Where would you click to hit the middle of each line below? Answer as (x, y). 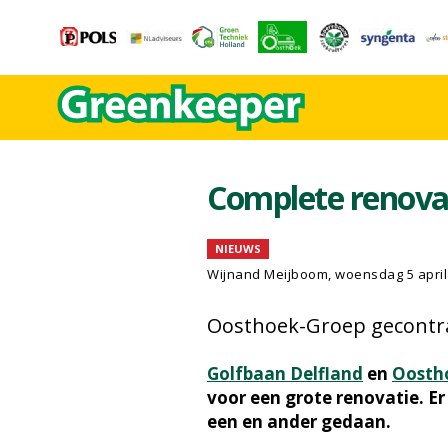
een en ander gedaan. (299, 421)
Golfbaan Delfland (285, 373)
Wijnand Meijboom (267, 274)
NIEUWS (238, 248)
